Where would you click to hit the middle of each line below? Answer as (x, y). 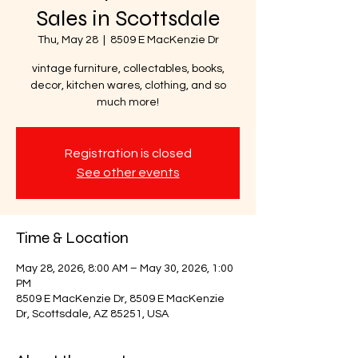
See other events (128, 172)
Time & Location (72, 237)
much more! (128, 102)
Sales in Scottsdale (128, 18)
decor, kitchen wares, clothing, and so (128, 85)
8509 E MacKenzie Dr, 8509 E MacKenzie (120, 298)
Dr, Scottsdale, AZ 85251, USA (92, 314)
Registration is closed (128, 153)
